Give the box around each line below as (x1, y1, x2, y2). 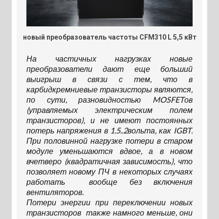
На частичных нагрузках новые (26, 54, 193, 64)
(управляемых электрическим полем (26, 105, 193, 115)
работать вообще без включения (26, 177, 193, 187)
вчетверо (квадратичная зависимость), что (26, 156, 193, 166)
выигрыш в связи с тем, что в (26, 74, 193, 84)
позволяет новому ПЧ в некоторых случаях (26, 167, 193, 176)
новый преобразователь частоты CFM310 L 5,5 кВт (22, 33, 197, 42)
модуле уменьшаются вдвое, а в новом (26, 146, 193, 156)
